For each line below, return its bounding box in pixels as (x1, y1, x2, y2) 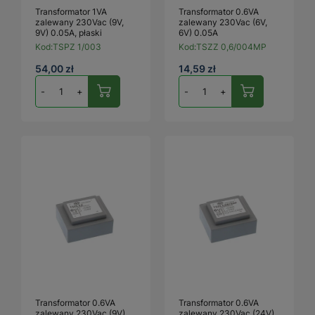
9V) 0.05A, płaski (35, 27, 102, 38)
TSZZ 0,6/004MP (196, 41, 266, 52)
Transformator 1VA (35, 6, 107, 17)
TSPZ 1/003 (53, 41, 101, 52)
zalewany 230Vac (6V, (179, 16, 267, 27)
